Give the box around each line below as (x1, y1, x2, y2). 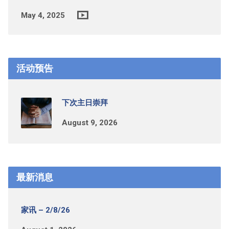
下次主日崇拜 (61, 98, 108, 108)
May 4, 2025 (20, 11, 65, 20)
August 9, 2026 (61, 118, 118, 128)
